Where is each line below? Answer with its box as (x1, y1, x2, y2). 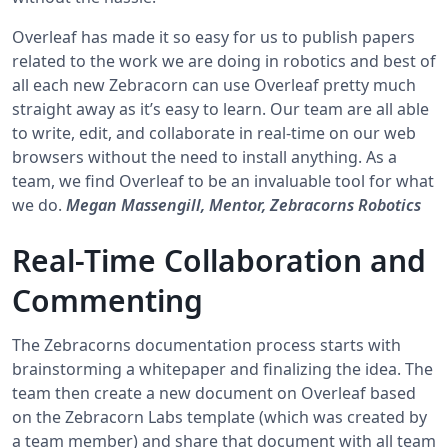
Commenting (12, 280, 203, 322)
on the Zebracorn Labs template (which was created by (12, 406, 427, 429)
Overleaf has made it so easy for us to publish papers (12, 26, 415, 49)
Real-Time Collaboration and (12, 240, 426, 282)
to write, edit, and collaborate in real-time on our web (12, 122, 416, 145)
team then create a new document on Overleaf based (12, 382, 416, 405)
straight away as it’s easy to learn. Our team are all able (12, 98, 429, 121)
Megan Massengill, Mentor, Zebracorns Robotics (66, 194, 421, 217)
